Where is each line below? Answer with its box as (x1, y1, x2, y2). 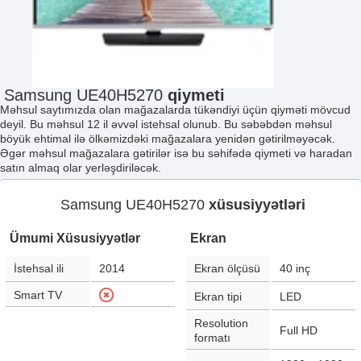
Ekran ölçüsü (194, 262, 260, 275)
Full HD (280, 324, 317, 337)
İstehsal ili (14, 262, 64, 275)
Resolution (194, 317, 248, 330)
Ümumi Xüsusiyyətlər (10, 231, 140, 245)
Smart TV (14, 288, 62, 301)
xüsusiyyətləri (208, 197, 305, 213)
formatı (194, 331, 230, 344)
